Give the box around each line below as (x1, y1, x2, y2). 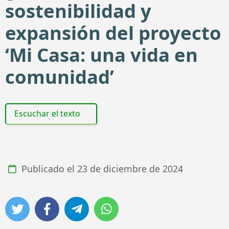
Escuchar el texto (14, 108, 80, 120)
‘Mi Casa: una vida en (5, 42, 198, 68)
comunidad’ (5, 64, 114, 90)
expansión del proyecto (5, 20, 221, 46)
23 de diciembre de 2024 (77, 163, 183, 175)
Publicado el (19, 163, 77, 175)
